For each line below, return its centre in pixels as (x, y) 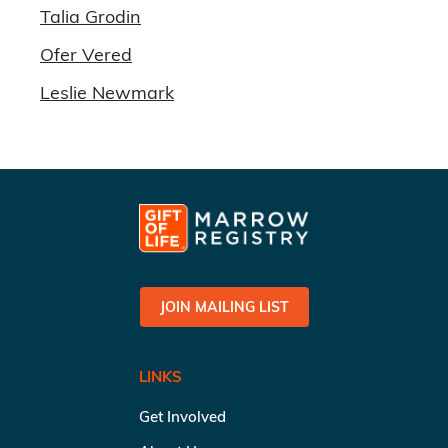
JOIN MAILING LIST (224, 307)
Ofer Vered (86, 54)
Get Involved (182, 417)
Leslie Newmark (107, 92)
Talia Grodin (90, 16)
